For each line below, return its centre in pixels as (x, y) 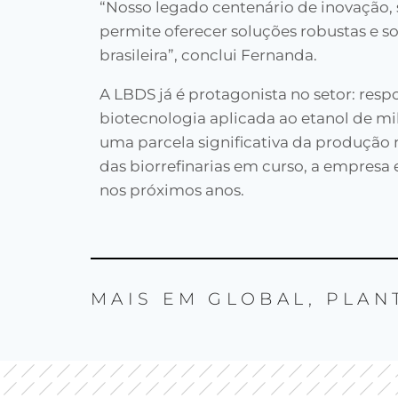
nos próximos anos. (172, 191)
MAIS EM (150, 299)
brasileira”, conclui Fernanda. (208, 56)
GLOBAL (259, 299)
